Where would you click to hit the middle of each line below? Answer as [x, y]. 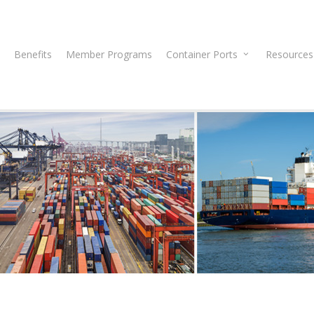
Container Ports [202, 54]
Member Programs [109, 54]
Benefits [33, 54]
